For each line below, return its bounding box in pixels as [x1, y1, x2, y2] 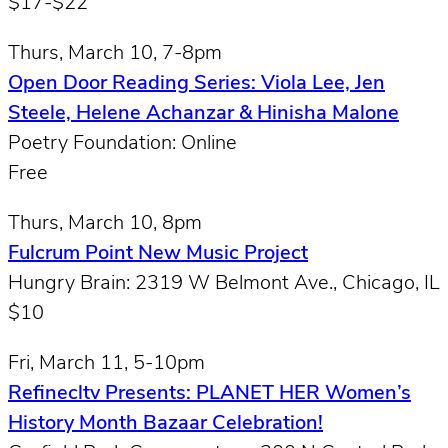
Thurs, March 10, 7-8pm [8, 43, 222, 64]
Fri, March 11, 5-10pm [8, 353, 205, 374]
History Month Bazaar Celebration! [8, 413, 323, 434]
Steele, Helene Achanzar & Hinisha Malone [8, 103, 399, 124]
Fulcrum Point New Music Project [8, 243, 308, 264]
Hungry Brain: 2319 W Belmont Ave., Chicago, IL [8, 273, 440, 294]
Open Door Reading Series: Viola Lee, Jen [8, 73, 385, 94]
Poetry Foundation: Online [8, 133, 237, 154]
